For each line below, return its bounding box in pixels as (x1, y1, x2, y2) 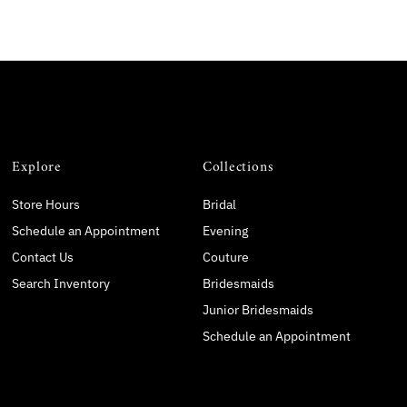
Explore (12, 154, 62, 180)
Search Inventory (12, 274, 111, 292)
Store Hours (12, 195, 81, 213)
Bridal (202, 195, 236, 213)
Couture (202, 248, 249, 265)
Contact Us (12, 248, 74, 265)
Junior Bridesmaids (202, 301, 313, 318)
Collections (202, 154, 274, 180)
